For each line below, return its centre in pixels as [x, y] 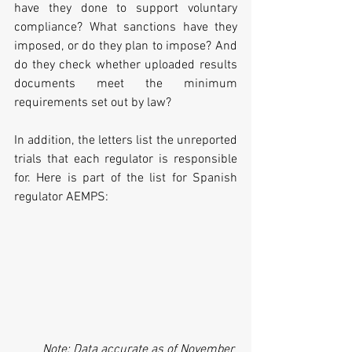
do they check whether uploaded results [126, 66]
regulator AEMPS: [61, 198]
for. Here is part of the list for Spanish [126, 179]
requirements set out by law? [93, 103]
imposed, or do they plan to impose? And [126, 47]
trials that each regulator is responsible [126, 160]
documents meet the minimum [126, 84]
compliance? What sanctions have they [126, 28]
